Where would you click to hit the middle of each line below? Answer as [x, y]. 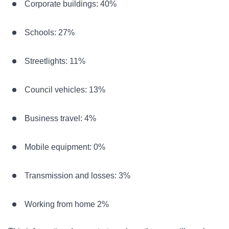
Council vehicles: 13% [65, 89]
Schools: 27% [50, 32]
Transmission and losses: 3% [77, 175]
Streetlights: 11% [55, 61]
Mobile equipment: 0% [65, 147]
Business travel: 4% [60, 118]
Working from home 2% [67, 204]
